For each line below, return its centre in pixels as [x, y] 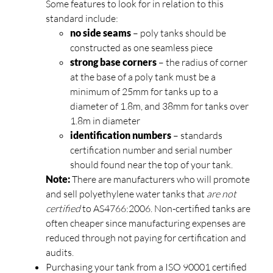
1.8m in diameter [105, 120]
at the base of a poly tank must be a [143, 76]
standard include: [82, 18]
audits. [60, 252]
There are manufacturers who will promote [161, 179]
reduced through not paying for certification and [146, 237]
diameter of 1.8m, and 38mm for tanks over [159, 106]
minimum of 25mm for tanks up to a [144, 91]
